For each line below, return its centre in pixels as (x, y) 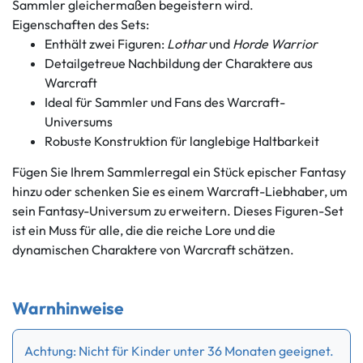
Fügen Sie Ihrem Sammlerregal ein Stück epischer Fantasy (179, 171)
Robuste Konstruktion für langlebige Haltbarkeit (182, 141)
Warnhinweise (68, 307)
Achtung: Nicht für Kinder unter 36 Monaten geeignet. (179, 350)
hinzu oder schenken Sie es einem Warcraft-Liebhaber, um (180, 191)
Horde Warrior (275, 43)
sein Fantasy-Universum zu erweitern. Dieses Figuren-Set (178, 210)
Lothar (187, 43)
